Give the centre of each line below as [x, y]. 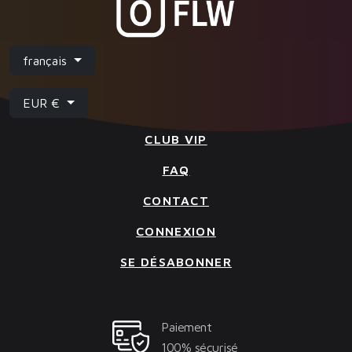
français [47, 61]
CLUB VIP [176, 139]
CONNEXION [176, 231]
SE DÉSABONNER [176, 262]
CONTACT [176, 201]
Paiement [186, 327]
